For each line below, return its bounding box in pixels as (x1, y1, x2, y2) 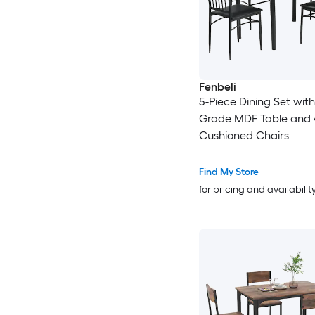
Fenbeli (198, 80, 236, 94)
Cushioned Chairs (198, 129, 289, 143)
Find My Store (198, 166, 259, 179)
